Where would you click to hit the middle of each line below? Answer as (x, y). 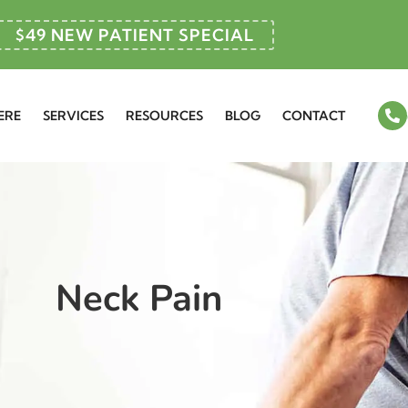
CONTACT (314, 116)
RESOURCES (164, 116)
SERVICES (73, 116)
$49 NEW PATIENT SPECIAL (135, 35)
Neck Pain (138, 299)
